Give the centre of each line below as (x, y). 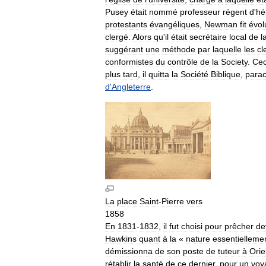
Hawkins (121, 239)
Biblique (226, 75)
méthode (179, 50)
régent (235, 12)
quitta (159, 75)
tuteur (229, 251)
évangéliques (175, 25)
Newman (221, 25)
